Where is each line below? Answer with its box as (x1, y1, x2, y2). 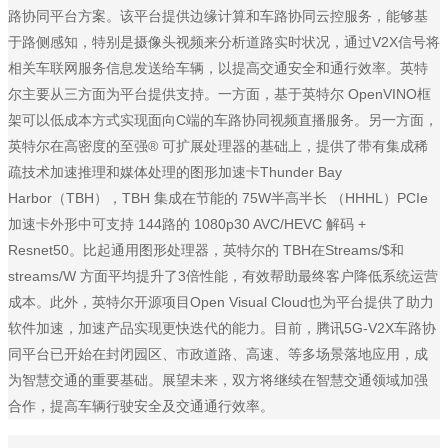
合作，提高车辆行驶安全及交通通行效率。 (8, 398, 274, 415)
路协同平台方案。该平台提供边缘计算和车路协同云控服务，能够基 (8, 8, 428, 25)
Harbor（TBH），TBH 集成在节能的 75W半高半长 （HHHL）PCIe (8, 190, 428, 207)
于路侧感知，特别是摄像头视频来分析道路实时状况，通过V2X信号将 (8, 34, 440, 51)
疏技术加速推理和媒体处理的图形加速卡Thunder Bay (8, 164, 342, 181)
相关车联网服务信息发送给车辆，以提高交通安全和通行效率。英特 (8, 60, 428, 77)
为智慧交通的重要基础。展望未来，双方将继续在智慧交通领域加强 (8, 372, 428, 389)
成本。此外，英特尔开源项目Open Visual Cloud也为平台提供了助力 (8, 294, 434, 311)
